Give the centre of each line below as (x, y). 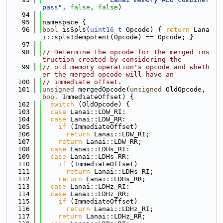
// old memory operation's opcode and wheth (126, 67)
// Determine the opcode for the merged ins (126, 52)
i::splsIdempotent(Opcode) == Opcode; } (118, 37)
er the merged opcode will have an (108, 74)
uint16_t (106, 30)
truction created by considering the (112, 59)
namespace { (64, 22)
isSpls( (74, 30)
